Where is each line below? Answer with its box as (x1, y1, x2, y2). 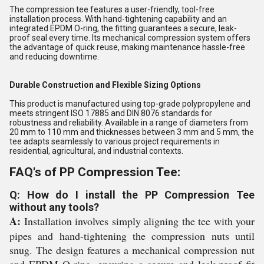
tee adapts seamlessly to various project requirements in (9, 137, 220, 146)
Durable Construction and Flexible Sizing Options (9, 80, 201, 90)
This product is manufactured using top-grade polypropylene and (9, 99, 250, 108)
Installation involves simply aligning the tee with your (21, 214, 255, 228)
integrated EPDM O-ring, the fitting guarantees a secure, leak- (9, 24, 237, 33)
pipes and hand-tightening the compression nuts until (9, 229, 255, 243)
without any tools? (9, 201, 99, 213)
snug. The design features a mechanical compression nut (9, 243, 255, 257)
